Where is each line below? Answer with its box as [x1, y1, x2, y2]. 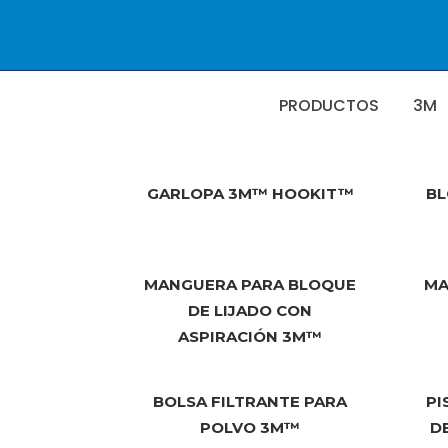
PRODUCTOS [279, 94, 379, 117]
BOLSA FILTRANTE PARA [153, 392, 348, 411]
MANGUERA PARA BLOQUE [144, 275, 357, 294]
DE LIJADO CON [188, 301, 313, 320]
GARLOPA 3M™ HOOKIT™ [146, 184, 354, 203]
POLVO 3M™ [200, 418, 301, 437]
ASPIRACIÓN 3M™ [178, 327, 323, 346]
